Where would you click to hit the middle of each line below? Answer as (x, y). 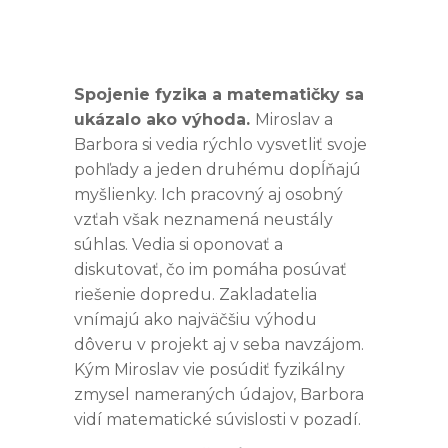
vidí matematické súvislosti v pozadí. (219, 419)
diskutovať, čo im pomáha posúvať (210, 269)
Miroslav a (294, 119)
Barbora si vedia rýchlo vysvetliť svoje (220, 144)
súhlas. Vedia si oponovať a (178, 244)
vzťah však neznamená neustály (203, 219)
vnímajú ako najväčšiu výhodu (195, 319)
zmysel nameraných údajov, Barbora (219, 394)
